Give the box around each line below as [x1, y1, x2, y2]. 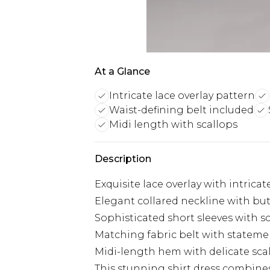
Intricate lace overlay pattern [109, 90, 255, 101]
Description [95, 153, 151, 165]
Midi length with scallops [109, 119, 237, 130]
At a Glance [95, 66, 150, 77]
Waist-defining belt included [109, 104, 254, 116]
